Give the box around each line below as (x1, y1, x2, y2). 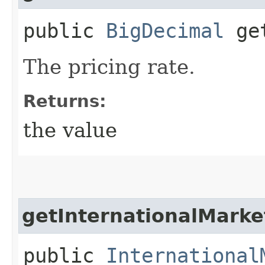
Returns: (23, 91, 106, 111)
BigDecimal (106, 18, 224, 43)
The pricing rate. (23, 54, 195, 79)
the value (23, 118, 117, 142)
